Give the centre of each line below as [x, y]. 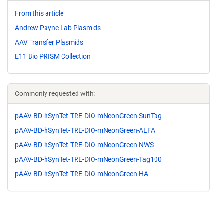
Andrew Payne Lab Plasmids [58, 27]
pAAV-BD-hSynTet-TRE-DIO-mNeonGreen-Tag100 [88, 159]
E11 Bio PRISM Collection [53, 56]
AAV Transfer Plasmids [49, 42]
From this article [39, 13]
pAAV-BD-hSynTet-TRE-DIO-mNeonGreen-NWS [84, 145]
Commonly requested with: [55, 94]
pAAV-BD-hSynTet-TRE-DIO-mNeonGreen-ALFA [85, 131]
